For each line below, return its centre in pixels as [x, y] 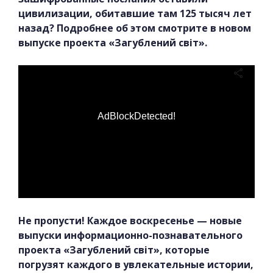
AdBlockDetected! [136, 116]
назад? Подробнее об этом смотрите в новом [135, 28]
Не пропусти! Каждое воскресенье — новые [130, 221]
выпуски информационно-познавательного [130, 236]
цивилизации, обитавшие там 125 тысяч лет [135, 13]
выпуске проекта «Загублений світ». [113, 42]
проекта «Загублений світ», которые [114, 250]
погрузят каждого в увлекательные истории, [136, 265]
